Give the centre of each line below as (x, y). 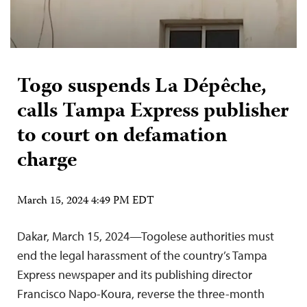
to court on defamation (122, 137)
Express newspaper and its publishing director (135, 275)
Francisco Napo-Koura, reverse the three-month (141, 294)
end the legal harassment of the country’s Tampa (142, 256)
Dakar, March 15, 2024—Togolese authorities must (146, 236)
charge (47, 162)
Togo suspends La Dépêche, (142, 88)
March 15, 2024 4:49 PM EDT (86, 202)
